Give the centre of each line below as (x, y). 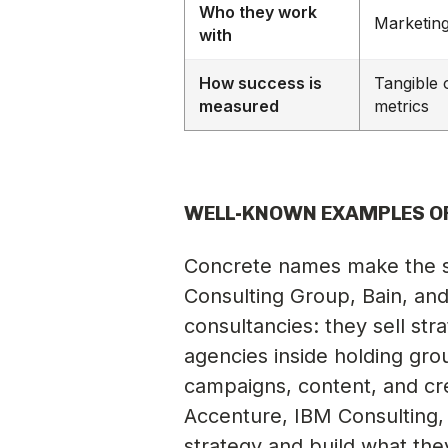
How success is (261, 82)
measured (239, 105)
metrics (402, 105)
